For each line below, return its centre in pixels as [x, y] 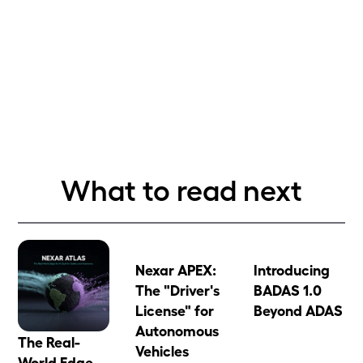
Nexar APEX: [176, 269]
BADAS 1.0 [287, 289]
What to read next [181, 188]
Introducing [291, 269]
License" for [175, 310]
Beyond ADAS [298, 310]
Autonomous [177, 330]
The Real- [49, 342]
